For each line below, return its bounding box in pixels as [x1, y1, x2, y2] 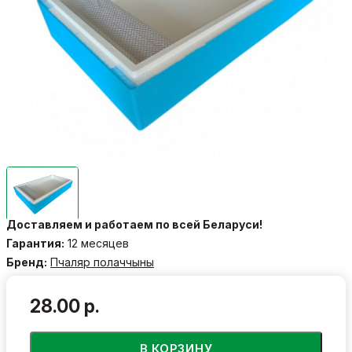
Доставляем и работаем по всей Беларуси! [6, 217, 262, 231]
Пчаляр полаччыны [50, 255, 154, 269]
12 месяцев [64, 236, 129, 250]
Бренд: [6, 255, 47, 269]
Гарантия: [6, 236, 64, 250]
